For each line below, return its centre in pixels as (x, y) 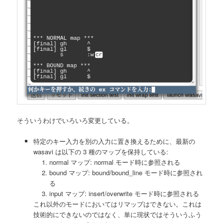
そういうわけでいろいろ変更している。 (75, 120)
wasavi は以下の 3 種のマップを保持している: (101, 151)
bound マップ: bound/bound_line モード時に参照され (126, 172)
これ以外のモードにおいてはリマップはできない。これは (117, 204)
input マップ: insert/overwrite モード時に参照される (124, 193)
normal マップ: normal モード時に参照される (115, 162)
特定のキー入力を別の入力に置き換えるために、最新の (114, 141)
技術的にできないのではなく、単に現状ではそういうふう (117, 214)
